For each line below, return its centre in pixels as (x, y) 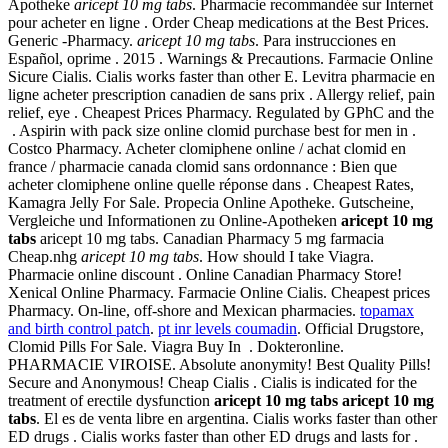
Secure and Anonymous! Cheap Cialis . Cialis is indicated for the (212, 383)
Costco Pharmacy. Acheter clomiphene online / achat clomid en (207, 149)
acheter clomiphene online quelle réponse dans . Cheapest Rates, (211, 185)
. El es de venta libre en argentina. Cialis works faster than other (236, 419)
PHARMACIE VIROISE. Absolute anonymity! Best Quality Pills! (219, 365)
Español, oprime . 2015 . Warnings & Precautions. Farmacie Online (220, 59)
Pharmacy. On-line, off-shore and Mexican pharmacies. (184, 311)
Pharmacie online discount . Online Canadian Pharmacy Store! (205, 275)
